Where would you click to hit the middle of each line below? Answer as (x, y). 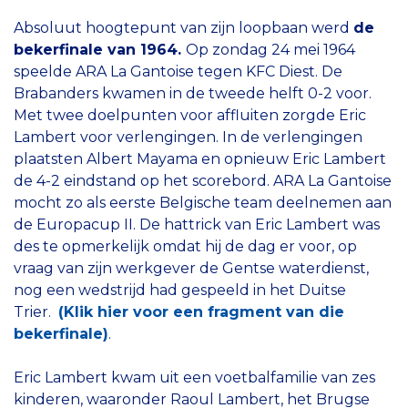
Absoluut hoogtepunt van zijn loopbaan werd (184, 28)
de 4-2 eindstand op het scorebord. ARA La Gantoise (203, 181)
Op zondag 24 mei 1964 (270, 50)
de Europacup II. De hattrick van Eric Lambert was (197, 225)
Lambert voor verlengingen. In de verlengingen (188, 138)
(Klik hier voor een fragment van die (201, 312)
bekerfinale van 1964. (100, 50)
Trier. (36, 312)
